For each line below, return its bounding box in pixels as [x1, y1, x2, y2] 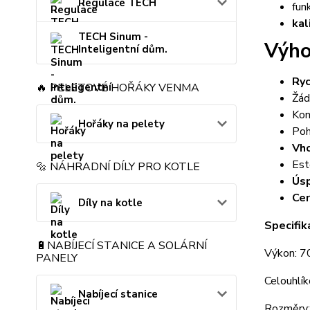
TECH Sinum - [78, 30, 148, 44]
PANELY [36, 250, 77, 266]
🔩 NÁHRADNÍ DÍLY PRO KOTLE [36, 159, 200, 175]
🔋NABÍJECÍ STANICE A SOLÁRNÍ [36, 238, 207, 254]
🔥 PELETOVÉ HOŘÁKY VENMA [36, 80, 199, 96]
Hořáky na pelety [78, 117, 165, 131]
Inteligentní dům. [78, 42, 167, 57]
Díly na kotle [78, 196, 143, 210]
